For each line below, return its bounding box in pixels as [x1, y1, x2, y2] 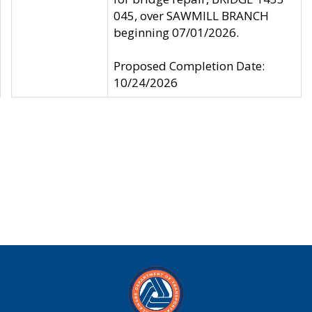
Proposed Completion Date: [114, 58, 265, 74]
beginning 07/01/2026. [114, 24, 239, 40]
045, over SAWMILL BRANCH [114, 8, 269, 24]
